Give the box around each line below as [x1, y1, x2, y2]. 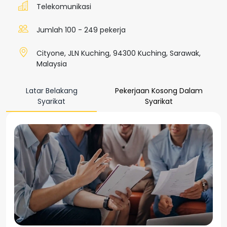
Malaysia [36, 59, 67, 69]
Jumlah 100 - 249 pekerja [36, 25, 126, 35]
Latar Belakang [25, 86, 78, 96]
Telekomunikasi [36, 2, 91, 12]
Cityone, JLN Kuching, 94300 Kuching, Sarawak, [36, 48, 201, 58]
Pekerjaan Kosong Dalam [115, 86, 203, 96]
